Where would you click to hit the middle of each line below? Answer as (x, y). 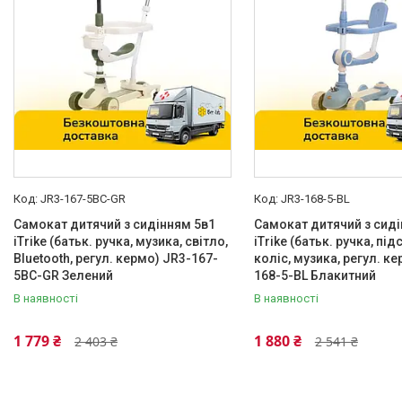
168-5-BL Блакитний (315, 275)
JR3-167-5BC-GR (83, 199)
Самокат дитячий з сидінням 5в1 (114, 224)
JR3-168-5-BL (315, 199)
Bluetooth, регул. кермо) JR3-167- (116, 258)
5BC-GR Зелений (63, 275)
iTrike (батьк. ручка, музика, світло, (121, 241)
